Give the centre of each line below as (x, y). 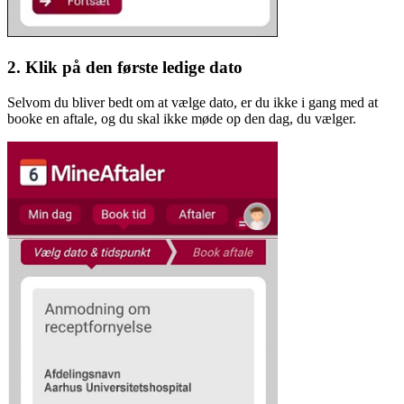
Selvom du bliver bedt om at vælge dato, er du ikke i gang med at (193, 102)
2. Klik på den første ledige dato (125, 67)
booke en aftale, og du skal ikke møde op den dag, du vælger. (182, 118)
